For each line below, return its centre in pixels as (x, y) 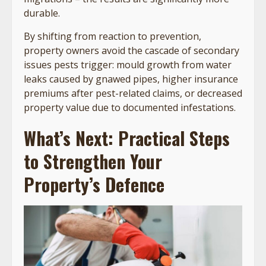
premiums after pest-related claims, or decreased (133, 93)
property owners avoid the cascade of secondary (132, 50)
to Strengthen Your (93, 161)
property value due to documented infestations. (131, 107)
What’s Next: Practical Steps (127, 138)
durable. (42, 13)
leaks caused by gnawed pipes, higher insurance (131, 79)
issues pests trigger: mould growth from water (128, 64)
